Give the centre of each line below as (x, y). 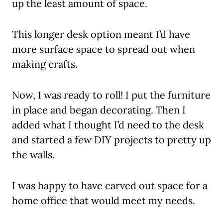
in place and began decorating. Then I (99, 110)
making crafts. (45, 64)
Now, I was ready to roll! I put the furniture (111, 95)
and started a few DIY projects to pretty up (111, 140)
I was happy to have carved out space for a (110, 186)
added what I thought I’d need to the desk (108, 125)
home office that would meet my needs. (104, 201)
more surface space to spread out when (104, 49)
